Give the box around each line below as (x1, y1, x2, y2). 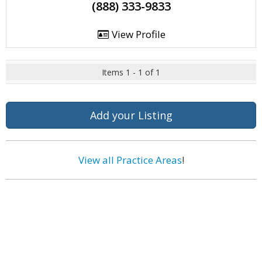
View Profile (109, 27, 166, 41)
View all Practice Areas (78, 153, 182, 167)
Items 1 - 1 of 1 (102, 67, 160, 78)
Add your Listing (89, 108, 173, 122)
